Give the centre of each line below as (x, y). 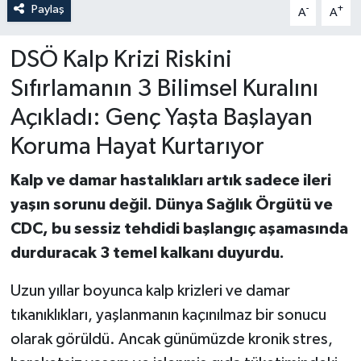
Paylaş (48, 9)
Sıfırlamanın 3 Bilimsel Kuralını (164, 89)
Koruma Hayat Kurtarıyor (137, 147)
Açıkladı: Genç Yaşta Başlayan (161, 118)
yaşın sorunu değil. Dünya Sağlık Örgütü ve (171, 205)
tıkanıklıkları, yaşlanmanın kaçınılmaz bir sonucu (168, 315)
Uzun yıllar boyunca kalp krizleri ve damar (150, 291)
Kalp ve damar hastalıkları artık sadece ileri (170, 181)
